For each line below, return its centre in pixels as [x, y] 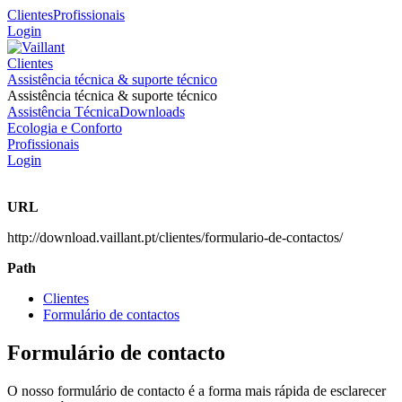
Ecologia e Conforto [65, 128]
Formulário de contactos [111, 315]
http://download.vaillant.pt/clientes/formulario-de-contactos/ [175, 237]
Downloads [152, 112]
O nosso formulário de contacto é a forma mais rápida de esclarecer [197, 390]
